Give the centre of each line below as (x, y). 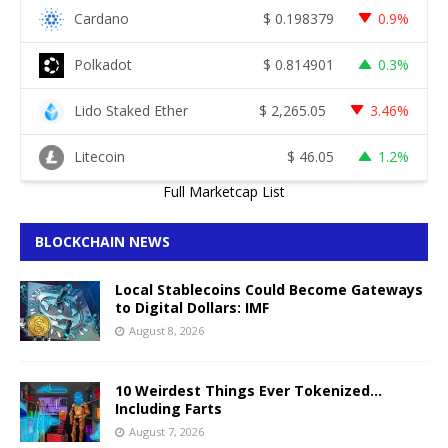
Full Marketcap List (224, 191)
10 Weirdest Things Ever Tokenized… (248, 390)
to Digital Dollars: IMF (192, 307)
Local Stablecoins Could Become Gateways (269, 289)
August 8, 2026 (166, 330)
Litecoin (99, 157)
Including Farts (168, 408)
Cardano (101, 19)
